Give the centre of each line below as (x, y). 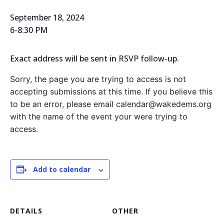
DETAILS (26, 211)
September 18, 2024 (47, 18)
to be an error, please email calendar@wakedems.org (111, 104)
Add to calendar (62, 169)
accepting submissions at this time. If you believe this (111, 92)
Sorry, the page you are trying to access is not (98, 79)
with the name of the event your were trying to (99, 117)
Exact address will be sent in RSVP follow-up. (94, 59)
